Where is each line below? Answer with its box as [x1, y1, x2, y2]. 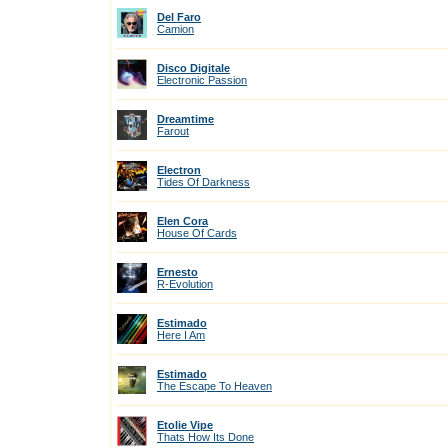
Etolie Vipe [157, 419, 213, 431]
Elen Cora [157, 215, 208, 227]
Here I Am [157, 329, 205, 341]
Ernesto [157, 266, 198, 278]
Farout [157, 125, 189, 137]
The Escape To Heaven [157, 380, 272, 392]
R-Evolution [157, 278, 213, 290]
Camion [157, 23, 194, 35]
